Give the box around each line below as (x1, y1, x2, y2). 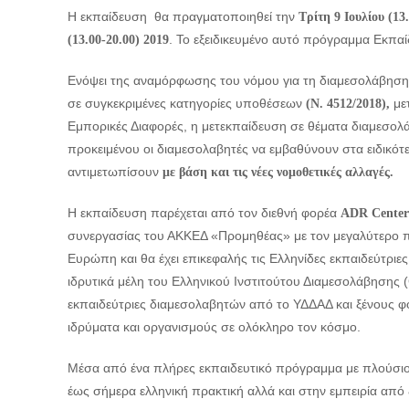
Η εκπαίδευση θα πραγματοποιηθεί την (68, 9, 299, 24)
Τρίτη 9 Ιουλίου (299, 10, 388, 24)
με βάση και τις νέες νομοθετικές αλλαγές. (163, 165, 393, 179)
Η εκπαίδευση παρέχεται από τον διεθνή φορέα (68, 205, 341, 220)
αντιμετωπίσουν (68, 164, 163, 179)
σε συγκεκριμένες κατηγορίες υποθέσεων (68, 96, 306, 110)
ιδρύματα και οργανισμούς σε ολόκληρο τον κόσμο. (68, 320, 361, 334)
